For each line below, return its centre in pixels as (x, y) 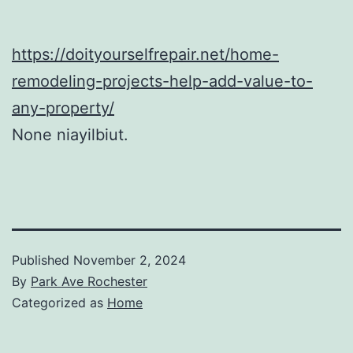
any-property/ (63, 108)
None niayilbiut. (70, 134)
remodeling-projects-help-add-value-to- (162, 81)
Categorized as (59, 302)
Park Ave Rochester (89, 281)
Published (43, 260)
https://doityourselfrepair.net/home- (145, 54)
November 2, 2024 (130, 260)
